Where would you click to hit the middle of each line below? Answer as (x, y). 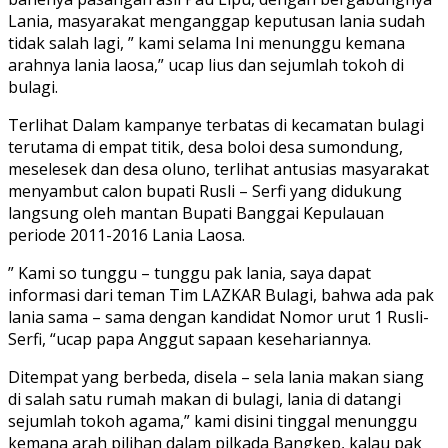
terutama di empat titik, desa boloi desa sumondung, (205, 146)
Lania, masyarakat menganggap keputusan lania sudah (216, 20)
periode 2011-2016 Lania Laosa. (126, 234)
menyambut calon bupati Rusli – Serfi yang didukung (205, 190)
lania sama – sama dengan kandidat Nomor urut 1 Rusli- (218, 316)
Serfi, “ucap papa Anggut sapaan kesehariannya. (189, 338)
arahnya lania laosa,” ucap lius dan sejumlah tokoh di (206, 64)
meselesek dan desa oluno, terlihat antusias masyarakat (218, 168)
